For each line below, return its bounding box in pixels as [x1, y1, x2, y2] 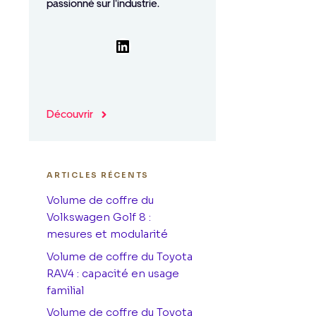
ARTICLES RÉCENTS [47, 170, 150, 180]
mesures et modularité [47, 227, 168, 241]
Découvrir [47, 108, 93, 121]
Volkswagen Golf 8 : [47, 210, 151, 224]
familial [47, 283, 84, 297]
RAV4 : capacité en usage [47, 266, 179, 280]
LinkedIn [113, 35, 175, 56]
